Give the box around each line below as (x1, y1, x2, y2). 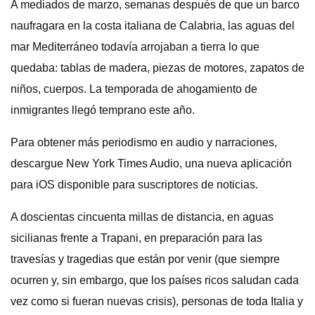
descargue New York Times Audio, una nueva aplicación (11, 157, 292, 169)
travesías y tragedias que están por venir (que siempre (11, 253, 280, 265)
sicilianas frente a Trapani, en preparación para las (11, 232, 262, 244)
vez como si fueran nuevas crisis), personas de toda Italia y (11, 295, 303, 307)
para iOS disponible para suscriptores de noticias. (11, 179, 258, 191)
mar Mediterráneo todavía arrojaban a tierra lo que (11, 41, 259, 53)
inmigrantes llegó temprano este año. (11, 104, 195, 116)
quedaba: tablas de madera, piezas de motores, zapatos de (11, 62, 304, 74)
